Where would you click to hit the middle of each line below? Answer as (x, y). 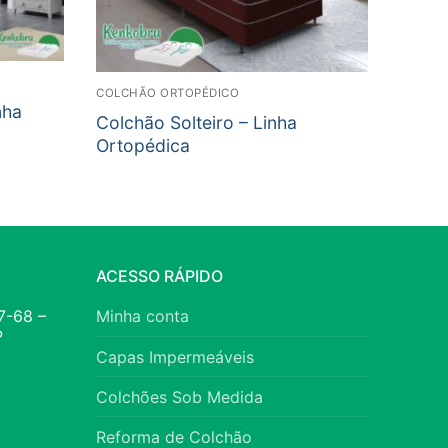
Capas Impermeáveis (175, 356)
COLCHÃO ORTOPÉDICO (167, 93)
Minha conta (142, 316)
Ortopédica (143, 146)
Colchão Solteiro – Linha (196, 123)
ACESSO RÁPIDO (159, 276)
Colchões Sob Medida (179, 396)
